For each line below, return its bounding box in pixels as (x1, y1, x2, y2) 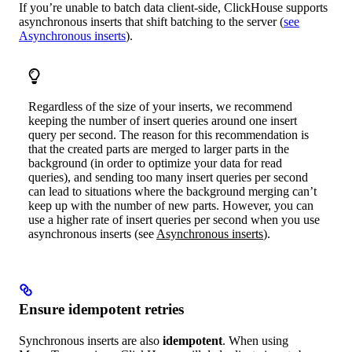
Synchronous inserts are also (19, 333, 163, 347)
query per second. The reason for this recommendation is (28, 127, 309, 141)
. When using (222, 333, 288, 347)
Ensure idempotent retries (19, 300, 184, 317)
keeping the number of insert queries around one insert (28, 113, 297, 127)
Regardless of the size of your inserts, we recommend (28, 99, 292, 113)
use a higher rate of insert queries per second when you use (28, 212, 320, 226)
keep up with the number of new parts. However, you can (28, 198, 313, 212)
